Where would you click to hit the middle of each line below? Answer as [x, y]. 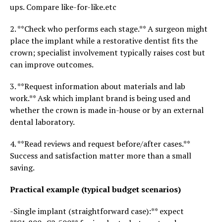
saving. [22, 167]
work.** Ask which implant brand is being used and [100, 98]
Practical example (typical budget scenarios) [95, 189]
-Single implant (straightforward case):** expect [97, 211]
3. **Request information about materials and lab [98, 86]
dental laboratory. [42, 122]
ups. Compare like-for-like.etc [63, 7]
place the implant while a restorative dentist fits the [104, 41]
